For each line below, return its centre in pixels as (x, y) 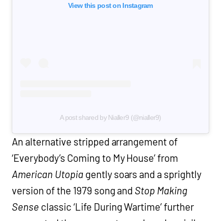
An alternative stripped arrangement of (95, 141)
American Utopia (48, 174)
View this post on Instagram (110, 5)
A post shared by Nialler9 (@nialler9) (110, 117)
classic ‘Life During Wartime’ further (116, 206)
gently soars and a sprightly (142, 174)
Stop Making (161, 190)
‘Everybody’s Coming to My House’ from (95, 158)
